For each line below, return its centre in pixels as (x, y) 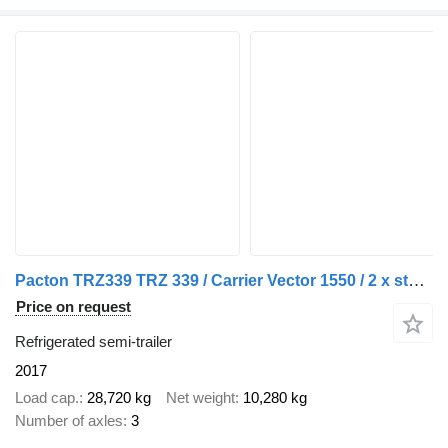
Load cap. (47, 397)
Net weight (200, 397)
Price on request (73, 307)
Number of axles (69, 420)
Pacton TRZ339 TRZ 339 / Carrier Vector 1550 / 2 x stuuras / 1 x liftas (416, 281)
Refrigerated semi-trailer (93, 342)
